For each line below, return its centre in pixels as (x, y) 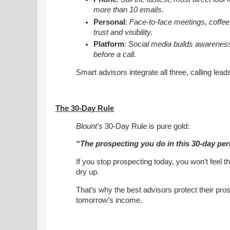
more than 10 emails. (129, 9)
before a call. (115, 55)
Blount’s (90, 126)
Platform (109, 44)
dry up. (89, 172)
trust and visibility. (123, 32)
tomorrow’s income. (109, 200)
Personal (110, 22)
